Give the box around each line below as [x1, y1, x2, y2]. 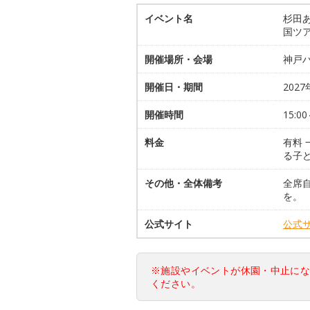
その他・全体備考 [145, 176, 222, 190]
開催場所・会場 [145, 52, 212, 66]
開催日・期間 [145, 80, 203, 93]
